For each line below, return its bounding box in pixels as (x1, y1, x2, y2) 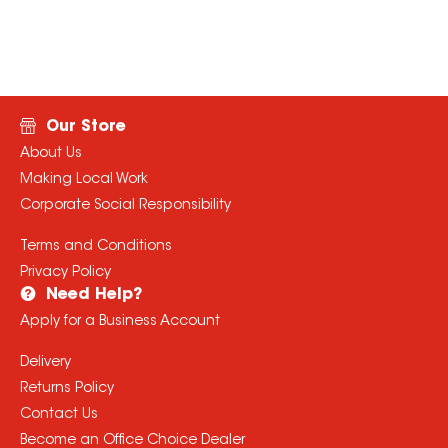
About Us (19, 147, 82, 162)
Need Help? (45, 287, 142, 304)
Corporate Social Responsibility (19, 199, 231, 214)
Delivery (19, 356, 71, 371)
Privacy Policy (19, 266, 111, 281)
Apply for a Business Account (19, 315, 220, 330)
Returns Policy (19, 382, 114, 397)
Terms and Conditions (19, 240, 172, 255)
